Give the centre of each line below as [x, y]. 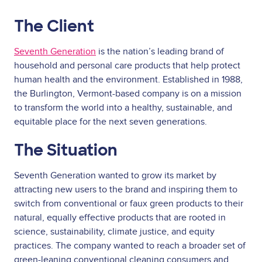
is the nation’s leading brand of [160, 51]
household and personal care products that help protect [127, 65]
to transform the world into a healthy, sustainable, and [123, 107]
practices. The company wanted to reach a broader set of [130, 245]
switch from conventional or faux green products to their [129, 203]
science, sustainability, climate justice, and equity [114, 231]
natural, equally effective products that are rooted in [120, 217]
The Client [54, 26]
